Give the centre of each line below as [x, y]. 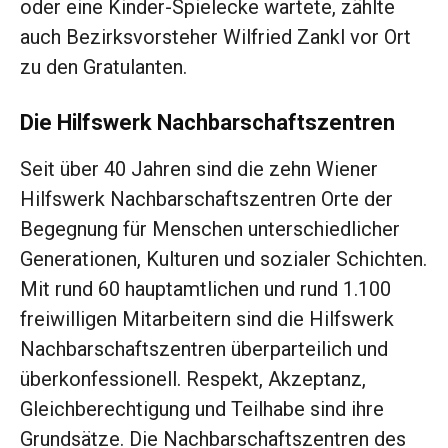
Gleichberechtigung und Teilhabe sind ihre [202, 409]
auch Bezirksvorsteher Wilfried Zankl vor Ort [215, 37]
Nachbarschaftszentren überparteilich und [204, 349]
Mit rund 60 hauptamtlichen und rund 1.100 [205, 289]
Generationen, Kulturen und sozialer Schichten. [223, 259]
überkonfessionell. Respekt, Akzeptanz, [193, 379]
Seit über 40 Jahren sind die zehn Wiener [199, 169]
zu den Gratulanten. [103, 67]
